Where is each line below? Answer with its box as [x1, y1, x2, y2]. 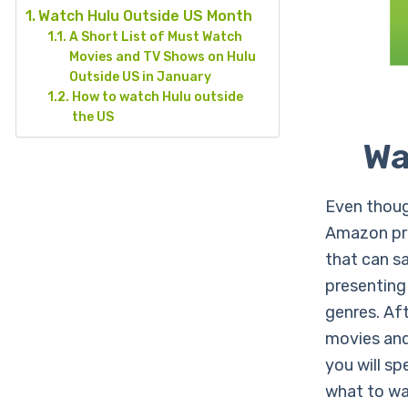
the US [71, 109, 114, 125]
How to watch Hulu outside [71, 89, 243, 105]
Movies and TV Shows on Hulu [68, 49, 256, 65]
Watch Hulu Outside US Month [38, 7, 253, 25]
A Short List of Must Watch [68, 29, 242, 45]
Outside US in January [68, 69, 211, 85]
